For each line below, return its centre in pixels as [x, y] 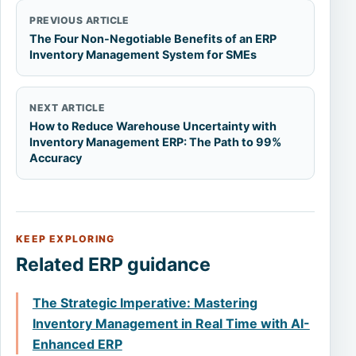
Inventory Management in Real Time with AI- [171, 324]
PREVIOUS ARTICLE [79, 21]
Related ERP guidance [114, 265]
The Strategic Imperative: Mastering [145, 303]
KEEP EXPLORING [66, 239]
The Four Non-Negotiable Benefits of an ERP [153, 39]
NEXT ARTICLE [68, 108]
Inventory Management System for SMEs [143, 55]
